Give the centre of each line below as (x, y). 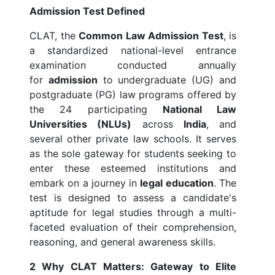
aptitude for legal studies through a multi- (133, 213)
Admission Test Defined (87, 11)
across (157, 124)
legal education (177, 183)
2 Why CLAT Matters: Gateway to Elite (133, 267)
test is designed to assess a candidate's (133, 198)
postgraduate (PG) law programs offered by (133, 95)
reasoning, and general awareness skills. (122, 242)
